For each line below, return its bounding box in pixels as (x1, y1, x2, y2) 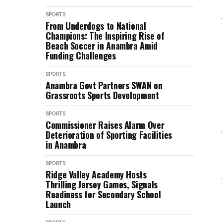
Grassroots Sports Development (46, 89, 159, 102)
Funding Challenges (46, 49, 116, 62)
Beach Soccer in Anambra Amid (46, 39, 158, 52)
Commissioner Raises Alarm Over (46, 118, 165, 131)
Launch (46, 198, 71, 211)
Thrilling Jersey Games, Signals (46, 178, 158, 191)
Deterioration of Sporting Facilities (46, 128, 172, 141)
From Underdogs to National (46, 19, 146, 32)
